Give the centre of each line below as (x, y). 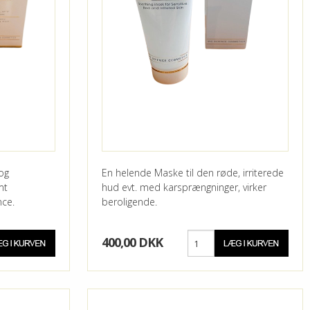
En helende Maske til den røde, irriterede (192, 173)
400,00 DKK (132, 243)
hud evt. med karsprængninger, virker (184, 188)
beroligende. (129, 202)
